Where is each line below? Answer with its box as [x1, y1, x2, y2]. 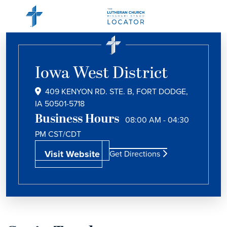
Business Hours [35, 110, 119, 128]
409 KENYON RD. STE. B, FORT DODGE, [45, 86, 188, 97]
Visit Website [45, 147, 100, 161]
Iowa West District [35, 61, 168, 86]
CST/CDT [48, 128, 81, 140]
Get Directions [109, 148, 162, 160]
